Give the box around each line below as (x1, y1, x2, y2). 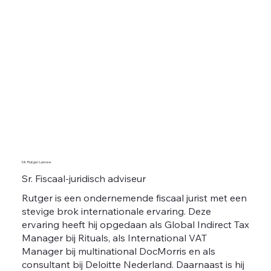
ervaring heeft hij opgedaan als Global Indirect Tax (21, 218, 249, 230)
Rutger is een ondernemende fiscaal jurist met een (21, 191, 247, 204)
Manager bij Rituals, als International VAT (21, 231, 207, 244)
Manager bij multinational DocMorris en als (21, 244, 215, 257)
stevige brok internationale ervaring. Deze (21, 204, 211, 217)
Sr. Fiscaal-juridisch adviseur (21, 172, 146, 184)
